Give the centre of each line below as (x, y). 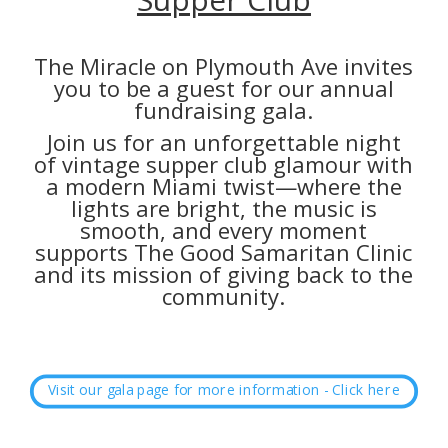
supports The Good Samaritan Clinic (224, 251)
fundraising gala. (224, 109)
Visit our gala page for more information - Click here (224, 389)
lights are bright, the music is (223, 207)
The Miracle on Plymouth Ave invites (224, 65)
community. (224, 295)
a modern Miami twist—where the (223, 185)
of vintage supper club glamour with (224, 163)
